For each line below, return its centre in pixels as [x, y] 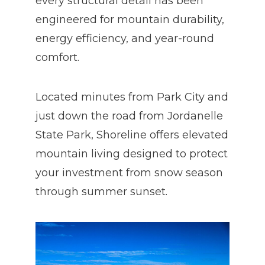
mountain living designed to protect [132, 154]
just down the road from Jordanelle [129, 116]
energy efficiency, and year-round [125, 38]
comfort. [57, 57]
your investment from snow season [129, 173]
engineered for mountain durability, [130, 20]
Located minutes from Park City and [132, 97]
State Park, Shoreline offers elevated [132, 135]
